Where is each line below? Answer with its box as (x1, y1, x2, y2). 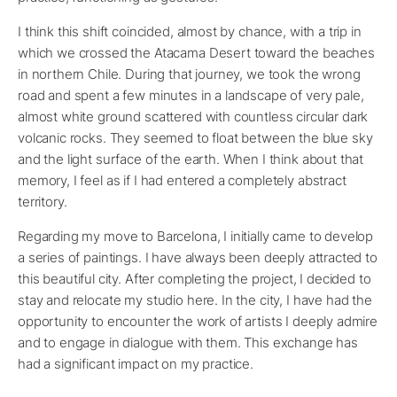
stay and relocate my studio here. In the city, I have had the (18, 292, 372, 309)
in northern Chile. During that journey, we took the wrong (18, 66, 361, 83)
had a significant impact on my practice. (18, 355, 254, 373)
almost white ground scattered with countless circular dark (18, 108, 369, 126)
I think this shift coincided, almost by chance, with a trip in (18, 23, 362, 41)
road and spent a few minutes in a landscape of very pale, (18, 87, 364, 105)
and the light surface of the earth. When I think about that (18, 151, 364, 168)
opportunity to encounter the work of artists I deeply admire (18, 313, 378, 331)
